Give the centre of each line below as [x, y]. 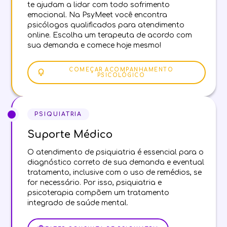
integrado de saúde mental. [78, 203]
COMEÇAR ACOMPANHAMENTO [121, 70]
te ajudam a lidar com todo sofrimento [99, 5]
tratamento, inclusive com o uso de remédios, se [115, 173]
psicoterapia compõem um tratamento [99, 193]
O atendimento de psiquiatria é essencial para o [116, 153]
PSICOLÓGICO [121, 75]
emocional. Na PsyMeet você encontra [98, 15]
